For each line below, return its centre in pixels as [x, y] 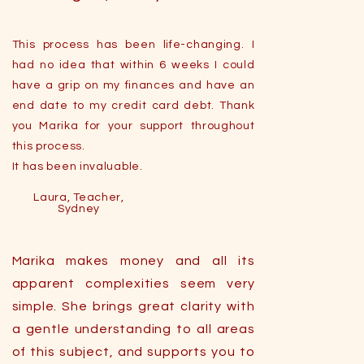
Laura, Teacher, [79, 197]
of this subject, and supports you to [133, 352]
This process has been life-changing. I [133, 45]
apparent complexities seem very [133, 284]
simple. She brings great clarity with [133, 306]
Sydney [79, 209]
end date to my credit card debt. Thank [133, 106]
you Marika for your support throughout [133, 126]
